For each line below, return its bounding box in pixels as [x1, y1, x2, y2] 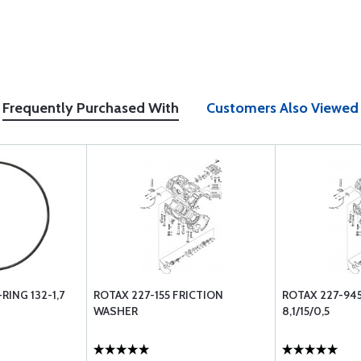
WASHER [93, 304, 138, 318]
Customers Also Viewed [206, 99, 359, 117]
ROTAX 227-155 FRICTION [93, 288, 223, 302]
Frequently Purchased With [2, 99, 179, 117]
